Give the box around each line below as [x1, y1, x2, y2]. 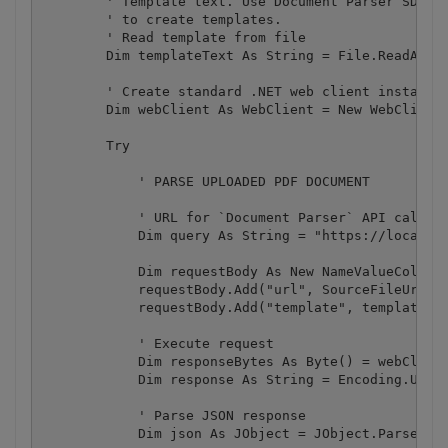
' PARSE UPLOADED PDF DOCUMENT [41, 173, 370, 189]
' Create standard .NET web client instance [41, 83, 442, 99]
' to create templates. [41, 11, 282, 27]
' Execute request [41, 335, 274, 351]
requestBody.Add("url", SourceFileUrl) [41, 281, 434, 297]
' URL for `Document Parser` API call [41, 209, 426, 225]
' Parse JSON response [41, 407, 306, 423]
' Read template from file [41, 29, 306, 45]
